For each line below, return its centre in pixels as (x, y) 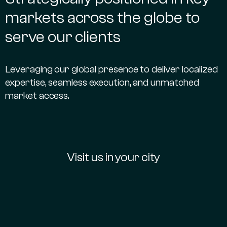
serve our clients (63, 37)
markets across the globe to (102, 17)
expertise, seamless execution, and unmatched (102, 82)
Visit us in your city (113, 157)
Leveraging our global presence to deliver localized (111, 69)
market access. (37, 95)
